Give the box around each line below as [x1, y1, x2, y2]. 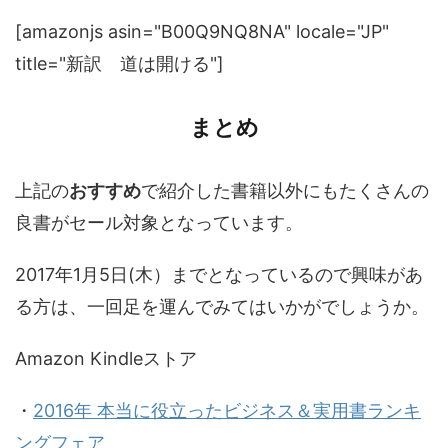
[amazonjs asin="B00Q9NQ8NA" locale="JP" [15, 21, 389, 43]
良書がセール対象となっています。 [15, 212, 303, 234]
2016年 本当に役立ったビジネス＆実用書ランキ [33, 400, 421, 422]
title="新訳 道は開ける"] [15, 53, 224, 75]
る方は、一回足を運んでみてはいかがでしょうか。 [15, 296, 429, 318]
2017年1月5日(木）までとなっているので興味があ [15, 264, 423, 286]
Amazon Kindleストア [15, 348, 197, 370]
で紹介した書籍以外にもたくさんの [141, 180, 429, 202]
